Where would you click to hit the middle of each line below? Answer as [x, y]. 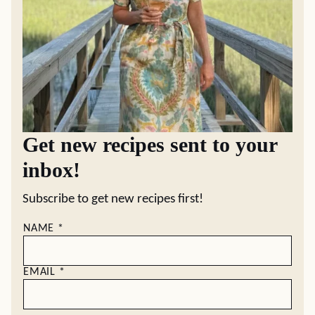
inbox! [51, 169]
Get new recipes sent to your [150, 144]
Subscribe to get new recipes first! [113, 199]
